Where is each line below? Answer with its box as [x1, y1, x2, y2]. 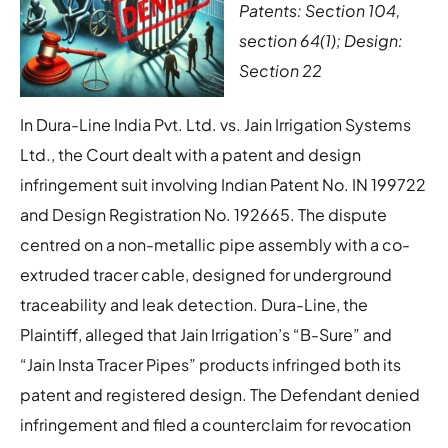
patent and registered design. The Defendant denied [20, 383, 420, 405]
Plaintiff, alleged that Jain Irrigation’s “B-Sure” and [20, 323, 392, 345]
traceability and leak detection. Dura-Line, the [20, 293, 368, 315]
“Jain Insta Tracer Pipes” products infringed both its [20, 353, 401, 375]
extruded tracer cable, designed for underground [20, 263, 392, 285]
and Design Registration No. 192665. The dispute [20, 203, 387, 225]
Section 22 [239, 59, 322, 81]
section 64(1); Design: [239, 29, 403, 51]
